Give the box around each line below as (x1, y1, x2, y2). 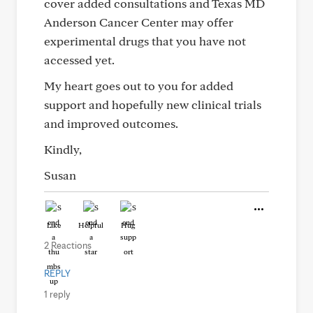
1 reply (44, 289, 70, 300)
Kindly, (44, 142, 82, 156)
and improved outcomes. (44, 116, 178, 131)
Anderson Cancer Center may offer (44, 15, 233, 29)
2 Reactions (44, 240, 92, 251)
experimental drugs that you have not (44, 34, 246, 48)
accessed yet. (44, 52, 115, 67)
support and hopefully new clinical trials (44, 97, 261, 112)
